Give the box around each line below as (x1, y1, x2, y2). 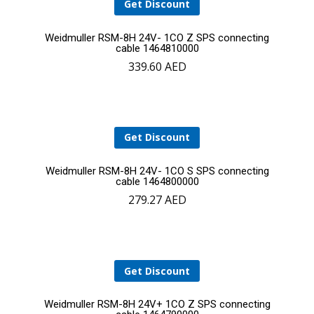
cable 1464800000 (115, 175, 199, 189)
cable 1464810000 (115, 41, 199, 55)
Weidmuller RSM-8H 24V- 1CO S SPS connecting (45, 165, 269, 178)
